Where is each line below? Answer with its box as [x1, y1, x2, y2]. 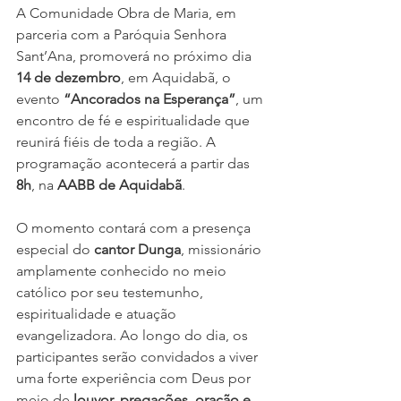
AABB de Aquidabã [57, 176, 182, 194]
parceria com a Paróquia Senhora [16, 26, 230, 44]
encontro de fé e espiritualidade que [16, 112, 253, 130]
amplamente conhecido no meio [16, 262, 230, 280]
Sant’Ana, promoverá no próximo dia [16, 47, 255, 65]
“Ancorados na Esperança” [64, 90, 235, 108]
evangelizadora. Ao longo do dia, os [16, 327, 252, 345]
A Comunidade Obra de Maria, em [16, 4, 240, 22]
